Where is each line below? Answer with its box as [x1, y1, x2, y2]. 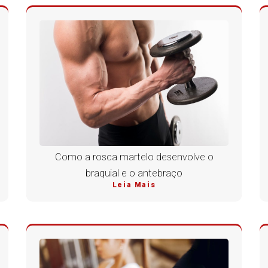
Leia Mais [112, 181, 156, 190]
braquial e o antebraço [86, 167, 182, 179]
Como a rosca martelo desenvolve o [54, 151, 214, 163]
